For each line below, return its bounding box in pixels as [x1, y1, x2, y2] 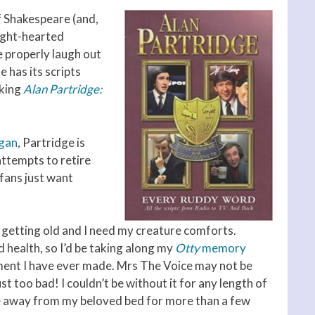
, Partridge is [18, 134, 85, 150]
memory [202, 240, 246, 256]
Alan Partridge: [23, 82, 102, 97]
